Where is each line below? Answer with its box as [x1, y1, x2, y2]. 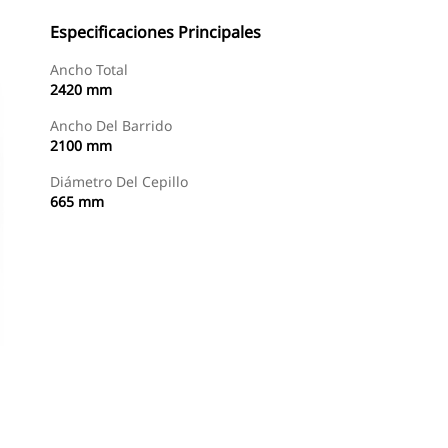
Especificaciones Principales [50, 21, 261, 43]
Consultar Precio [228, 412, 323, 429]
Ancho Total [50, 60, 128, 79]
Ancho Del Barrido [50, 116, 172, 135]
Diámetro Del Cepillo [50, 172, 188, 191]
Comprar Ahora [97, 412, 187, 429]
